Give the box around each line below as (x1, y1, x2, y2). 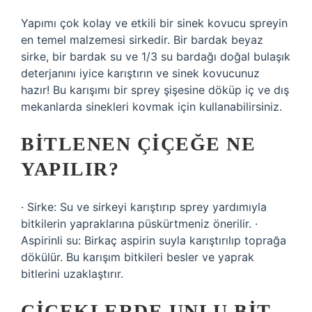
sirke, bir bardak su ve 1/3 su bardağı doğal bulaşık (21, 49, 290, 63)
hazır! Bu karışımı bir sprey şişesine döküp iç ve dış (21, 83, 289, 97)
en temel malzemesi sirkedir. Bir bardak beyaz (21, 33, 263, 47)
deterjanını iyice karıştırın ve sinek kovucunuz (21, 66, 260, 80)
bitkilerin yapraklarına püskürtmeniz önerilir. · (21, 217, 258, 231)
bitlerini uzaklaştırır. (21, 267, 123, 281)
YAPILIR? (21, 158, 119, 180)
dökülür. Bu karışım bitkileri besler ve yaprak (21, 250, 254, 264)
